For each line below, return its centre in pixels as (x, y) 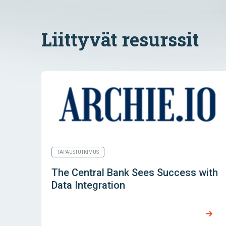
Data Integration (88, 185)
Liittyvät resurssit (120, 40)
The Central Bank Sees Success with (135, 173)
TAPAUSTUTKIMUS (78, 152)
